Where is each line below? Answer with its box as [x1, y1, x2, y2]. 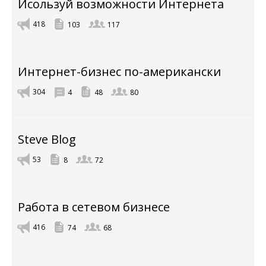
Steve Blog [18, 131, 76, 147]
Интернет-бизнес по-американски [18, 64, 221, 80]
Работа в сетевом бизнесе [18, 199, 170, 215]
